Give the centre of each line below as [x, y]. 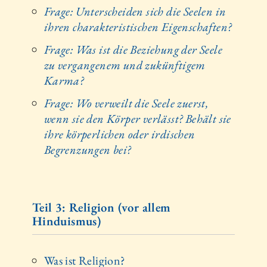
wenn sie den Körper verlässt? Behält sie [137, 118]
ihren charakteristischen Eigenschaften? [138, 27]
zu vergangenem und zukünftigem [125, 65]
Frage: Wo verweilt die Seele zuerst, [126, 103]
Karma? [64, 80]
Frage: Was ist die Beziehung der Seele [133, 49]
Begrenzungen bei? [87, 149]
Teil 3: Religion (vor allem [101, 207]
